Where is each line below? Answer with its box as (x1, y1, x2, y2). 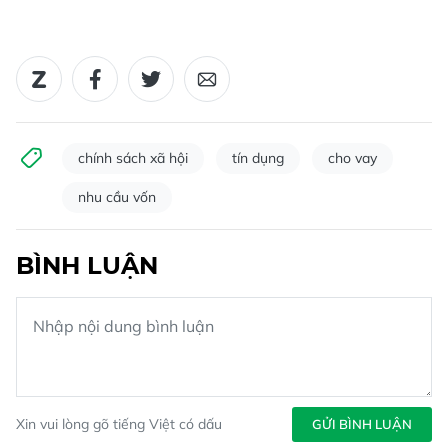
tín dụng (232, 149, 284, 168)
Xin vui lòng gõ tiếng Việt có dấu (16, 415, 222, 434)
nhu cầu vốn (78, 188, 156, 207)
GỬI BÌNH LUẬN (312, 416, 412, 433)
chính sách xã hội (78, 149, 188, 168)
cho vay (328, 149, 377, 168)
